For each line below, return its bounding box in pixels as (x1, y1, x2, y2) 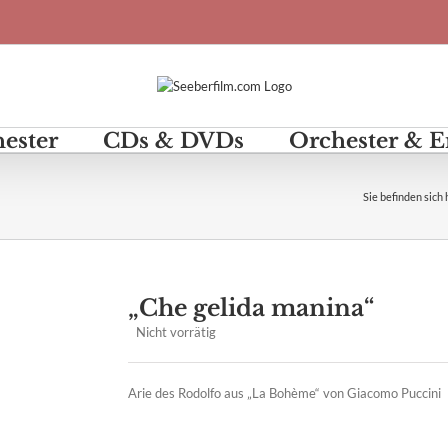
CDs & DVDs (103, 128, 244, 154)
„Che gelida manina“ (128, 294, 375, 322)
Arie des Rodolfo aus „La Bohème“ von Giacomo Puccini (128, 385, 442, 401)
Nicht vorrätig (136, 324, 217, 340)
